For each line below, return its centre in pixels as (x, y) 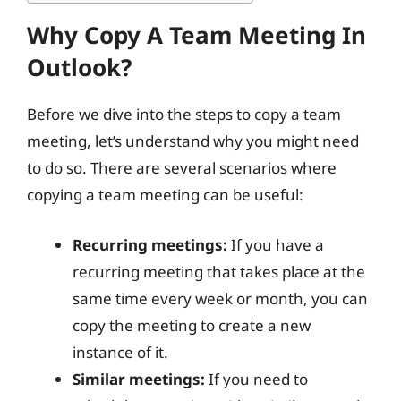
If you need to (256, 379)
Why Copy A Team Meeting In (196, 35)
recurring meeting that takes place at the (219, 271)
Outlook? (79, 67)
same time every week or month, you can (220, 298)
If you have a (276, 244)
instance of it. (120, 352)
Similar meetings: (139, 379)
